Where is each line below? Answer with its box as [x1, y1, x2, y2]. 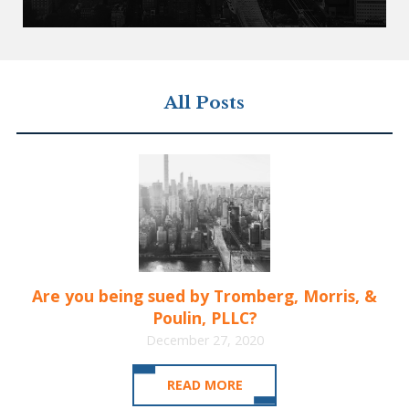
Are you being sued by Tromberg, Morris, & [32, 284, 377, 307]
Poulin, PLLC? [152, 306, 257, 329]
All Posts [164, 91, 245, 114]
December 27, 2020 [145, 330, 264, 349]
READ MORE [166, 376, 243, 394]
